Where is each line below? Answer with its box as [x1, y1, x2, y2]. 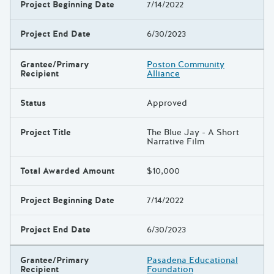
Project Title [20, 127, 71, 139]
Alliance [147, 68, 180, 80]
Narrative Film [147, 136, 204, 148]
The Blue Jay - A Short [147, 127, 239, 139]
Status [20, 97, 46, 109]
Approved [147, 97, 187, 109]
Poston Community [147, 59, 224, 71]
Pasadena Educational [147, 254, 238, 267]
